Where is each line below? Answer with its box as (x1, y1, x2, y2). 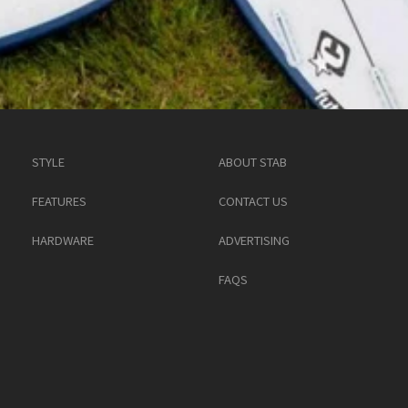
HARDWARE (31, 231, 94, 249)
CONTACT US (218, 192, 288, 209)
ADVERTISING (218, 231, 290, 249)
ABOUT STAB (218, 153, 287, 170)
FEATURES (31, 192, 87, 209)
